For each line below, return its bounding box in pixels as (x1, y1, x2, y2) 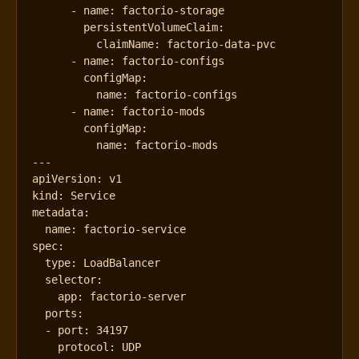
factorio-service (83, 222, 187, 236)
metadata (32, 205, 84, 219)
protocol (58, 340, 110, 353)
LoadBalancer (83, 256, 161, 269)
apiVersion (32, 171, 97, 185)
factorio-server (90, 289, 187, 303)
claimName (96, 37, 155, 50)
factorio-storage (122, 3, 225, 17)
